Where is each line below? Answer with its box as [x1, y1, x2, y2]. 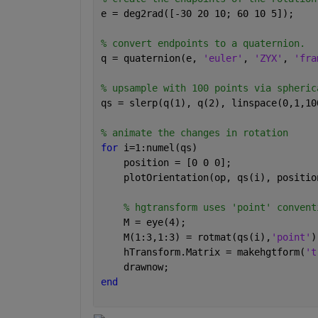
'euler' [202, 52, 243, 64]
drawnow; [100, 261, 169, 273]
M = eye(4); [100, 216, 186, 228]
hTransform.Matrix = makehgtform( [100, 246, 305, 258]
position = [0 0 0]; [100, 156, 231, 168]
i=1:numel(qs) [123, 141, 197, 153]
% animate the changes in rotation [100, 126, 288, 138]
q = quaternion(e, [100, 52, 203, 64]
